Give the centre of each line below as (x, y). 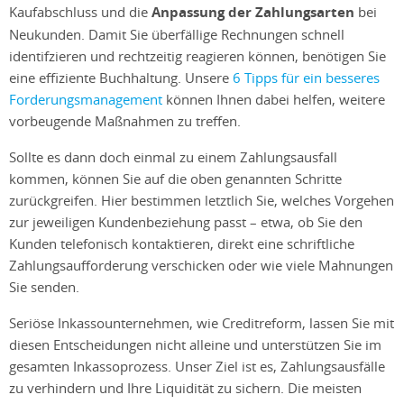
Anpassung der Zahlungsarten (253, 12)
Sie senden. (44, 286)
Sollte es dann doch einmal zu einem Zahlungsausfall (173, 156)
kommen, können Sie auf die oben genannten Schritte (175, 178)
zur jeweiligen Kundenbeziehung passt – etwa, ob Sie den (186, 221)
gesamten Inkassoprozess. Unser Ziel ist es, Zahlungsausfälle (197, 366)
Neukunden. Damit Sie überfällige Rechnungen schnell (177, 34)
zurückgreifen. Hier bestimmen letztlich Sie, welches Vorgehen (202, 200)
